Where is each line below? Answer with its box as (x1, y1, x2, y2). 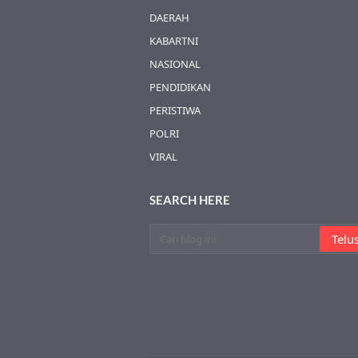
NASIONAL (149, 57, 201, 71)
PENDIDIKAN (149, 80, 211, 94)
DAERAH (149, 10, 189, 25)
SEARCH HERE (149, 193, 230, 207)
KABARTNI (149, 34, 198, 48)
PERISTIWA (149, 103, 201, 117)
